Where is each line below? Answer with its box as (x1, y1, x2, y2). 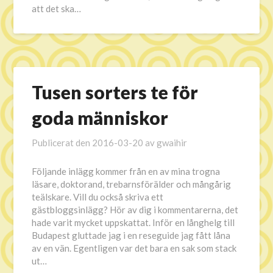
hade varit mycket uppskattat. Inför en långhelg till (32, 217, 235, 228)
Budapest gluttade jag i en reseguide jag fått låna (32, 230, 231, 241)
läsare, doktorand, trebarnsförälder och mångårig (32, 179, 232, 190)
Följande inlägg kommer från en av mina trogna (32, 166, 221, 177)
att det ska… (32, 3, 82, 14)
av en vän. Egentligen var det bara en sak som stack (32, 243, 237, 253)
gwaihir (157, 137, 188, 148)
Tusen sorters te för (32, 81, 199, 103)
